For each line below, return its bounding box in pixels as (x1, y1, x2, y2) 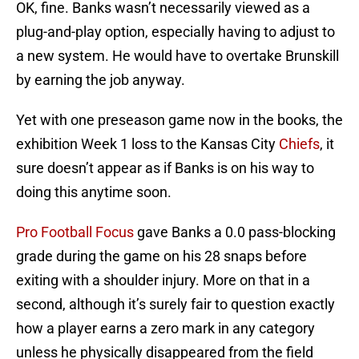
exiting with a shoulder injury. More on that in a (16, 272, 310, 289)
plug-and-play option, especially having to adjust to (16, 23, 335, 41)
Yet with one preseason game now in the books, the (16, 111, 343, 129)
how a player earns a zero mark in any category (16, 320, 315, 337)
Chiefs (279, 135, 320, 153)
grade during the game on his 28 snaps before (16, 248, 307, 265)
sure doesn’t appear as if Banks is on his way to (16, 159, 314, 177)
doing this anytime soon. (16, 184, 171, 201)
